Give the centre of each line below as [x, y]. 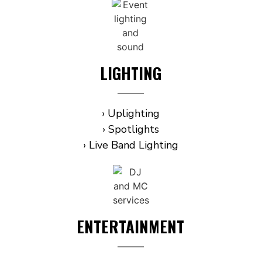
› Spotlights [130, 129]
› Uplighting [130, 113]
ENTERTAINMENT [130, 226]
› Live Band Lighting [130, 145]
